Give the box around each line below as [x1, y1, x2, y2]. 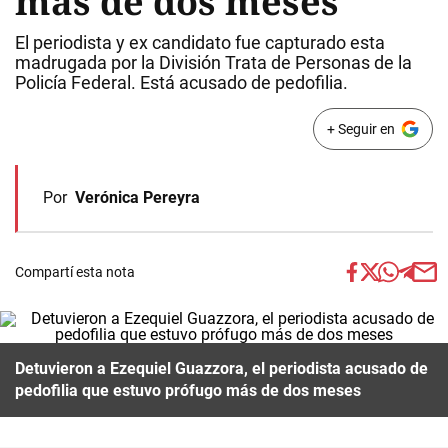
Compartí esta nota [15, 264, 135, 280]
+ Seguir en [326, 121, 395, 137]
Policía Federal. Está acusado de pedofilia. [15, 72, 348, 93]
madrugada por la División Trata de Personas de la [15, 52, 412, 73]
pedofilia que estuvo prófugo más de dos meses [15, 381, 361, 400]
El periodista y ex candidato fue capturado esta [15, 32, 385, 53]
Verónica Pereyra [75, 188, 200, 207]
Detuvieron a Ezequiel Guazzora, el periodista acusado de [15, 359, 428, 378]
